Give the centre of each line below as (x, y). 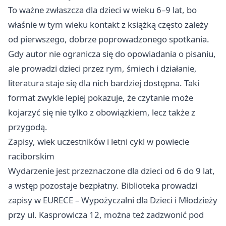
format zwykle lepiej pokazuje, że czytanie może (101, 97)
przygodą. (28, 127)
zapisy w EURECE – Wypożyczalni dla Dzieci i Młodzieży (113, 200)
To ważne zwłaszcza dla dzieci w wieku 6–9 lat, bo (102, 10)
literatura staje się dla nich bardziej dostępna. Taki (104, 83)
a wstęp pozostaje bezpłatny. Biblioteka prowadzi (103, 185)
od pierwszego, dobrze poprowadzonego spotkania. (109, 39)
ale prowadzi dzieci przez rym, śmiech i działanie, (102, 68)
